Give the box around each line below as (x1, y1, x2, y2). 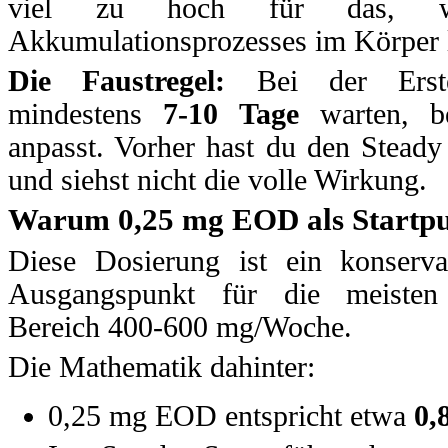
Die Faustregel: (8, 64, 226, 97)
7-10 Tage (163, 97, 299, 130)
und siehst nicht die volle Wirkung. (8, 163, 427, 196)
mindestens (8, 97, 164, 130)
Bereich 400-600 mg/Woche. (8, 311, 352, 344)
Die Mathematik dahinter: (8, 350, 315, 383)
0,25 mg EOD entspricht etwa (48, 399, 414, 432)
